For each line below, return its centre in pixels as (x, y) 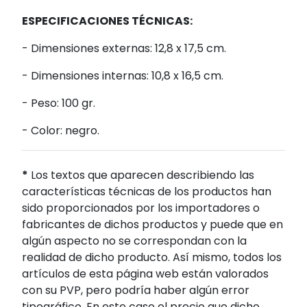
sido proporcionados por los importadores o (141, 208)
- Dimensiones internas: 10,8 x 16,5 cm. (123, 75)
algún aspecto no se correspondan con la (134, 241)
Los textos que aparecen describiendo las (141, 175)
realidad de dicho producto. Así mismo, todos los (152, 257)
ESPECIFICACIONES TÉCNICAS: (107, 21)
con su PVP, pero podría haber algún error (136, 290)
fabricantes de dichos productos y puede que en (152, 224)
